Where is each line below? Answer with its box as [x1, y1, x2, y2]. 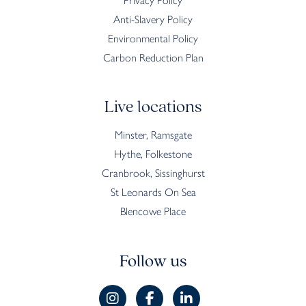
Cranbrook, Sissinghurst [101, 167, 205, 180]
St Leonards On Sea [110, 186, 196, 199]
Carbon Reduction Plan [102, 51, 204, 65]
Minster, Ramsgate [114, 128, 192, 142]
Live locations [105, 99, 201, 117]
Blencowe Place [120, 205, 186, 219]
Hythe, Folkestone [114, 148, 192, 161]
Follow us [119, 253, 187, 271]
